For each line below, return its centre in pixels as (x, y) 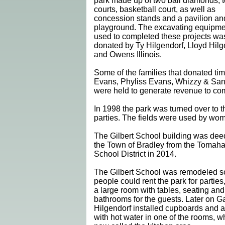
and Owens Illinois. (128, 54)
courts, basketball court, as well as (155, 9)
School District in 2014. (135, 154)
